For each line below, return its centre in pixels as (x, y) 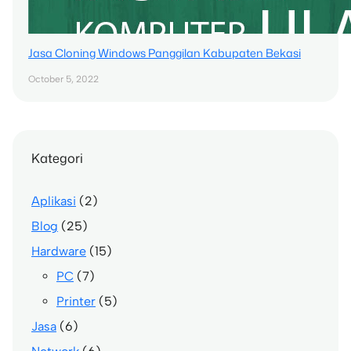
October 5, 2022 (63, 80)
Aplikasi (54, 201)
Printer (76, 301)
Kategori (57, 158)
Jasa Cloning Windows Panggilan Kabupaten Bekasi (165, 53)
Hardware (59, 251)
